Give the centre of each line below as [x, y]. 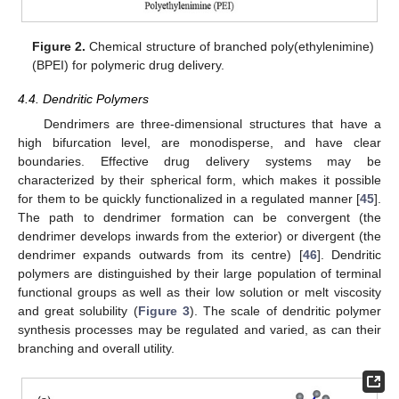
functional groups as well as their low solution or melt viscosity [199, 292]
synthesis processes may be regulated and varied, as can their [199, 329]
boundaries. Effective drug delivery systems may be [199, 161]
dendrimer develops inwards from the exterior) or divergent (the [199, 236]
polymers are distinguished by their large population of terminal [199, 273]
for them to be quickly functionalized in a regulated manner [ [189, 198]
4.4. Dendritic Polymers [83, 98]
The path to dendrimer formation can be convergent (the [199, 217]
